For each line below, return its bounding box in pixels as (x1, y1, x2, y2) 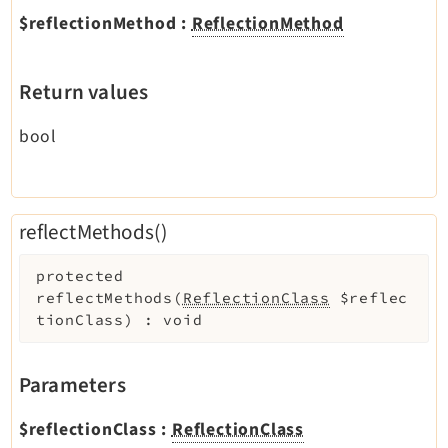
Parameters (18, 369, 126, 400)
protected (35, 267, 124, 286)
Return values (18, 76, 149, 107)
